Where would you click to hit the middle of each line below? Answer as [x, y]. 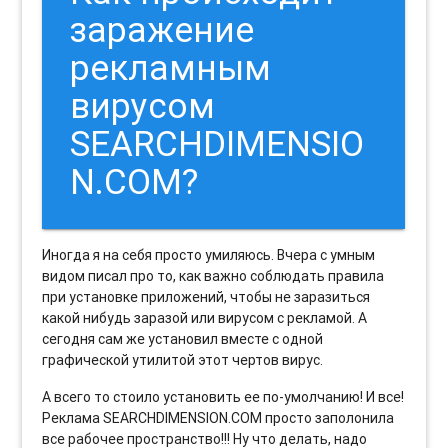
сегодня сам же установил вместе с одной [183, 339]
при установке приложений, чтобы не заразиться [206, 297]
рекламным [171, 68]
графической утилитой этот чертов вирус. [183, 360]
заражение [162, 30]
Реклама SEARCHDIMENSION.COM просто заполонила [218, 418]
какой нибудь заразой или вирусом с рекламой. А [205, 318]
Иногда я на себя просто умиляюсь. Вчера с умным [209, 255]
